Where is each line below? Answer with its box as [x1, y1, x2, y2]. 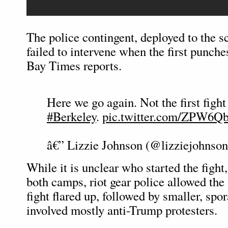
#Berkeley [47, 108, 96, 125]
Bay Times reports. [26, 57, 122, 74]
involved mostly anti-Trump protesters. [26, 202, 217, 218]
